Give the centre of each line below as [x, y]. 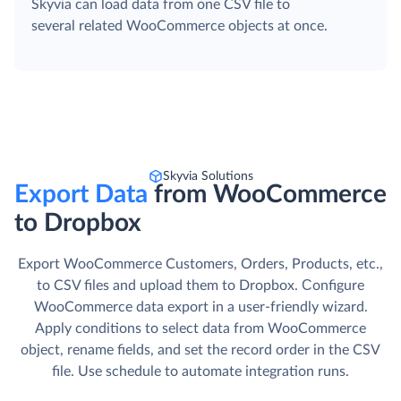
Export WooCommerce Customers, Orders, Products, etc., [200, 264]
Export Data [84, 195]
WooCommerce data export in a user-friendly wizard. [200, 307]
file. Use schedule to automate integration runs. [200, 372]
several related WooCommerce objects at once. [179, 26]
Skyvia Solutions [208, 177]
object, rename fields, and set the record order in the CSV [200, 350]
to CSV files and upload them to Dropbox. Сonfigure [200, 286]
